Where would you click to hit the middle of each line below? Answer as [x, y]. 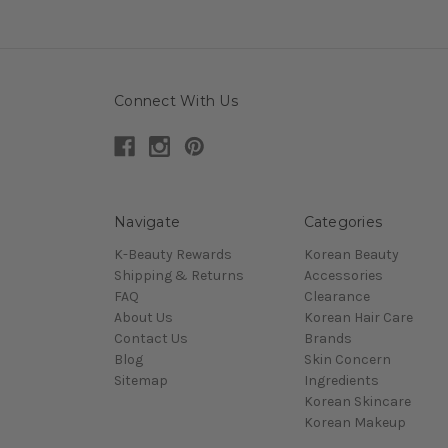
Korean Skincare [357, 402]
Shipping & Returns [179, 276]
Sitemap [141, 381]
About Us [143, 318]
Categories [342, 222]
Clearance [336, 297]
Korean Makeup [354, 423]
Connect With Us [176, 101]
